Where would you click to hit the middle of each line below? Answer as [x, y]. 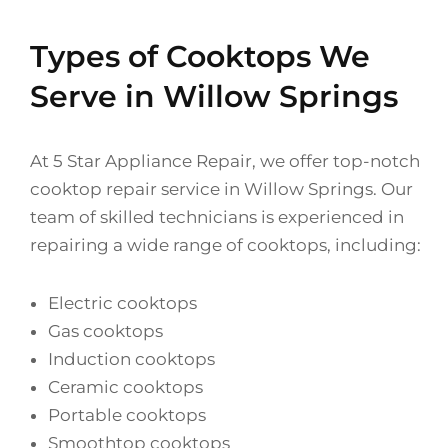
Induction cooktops [131, 358]
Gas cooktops [105, 330]
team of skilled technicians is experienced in [217, 216]
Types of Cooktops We [200, 56]
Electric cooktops [122, 302]
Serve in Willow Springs [214, 96]
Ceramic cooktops [125, 386]
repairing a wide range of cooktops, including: [225, 244]
